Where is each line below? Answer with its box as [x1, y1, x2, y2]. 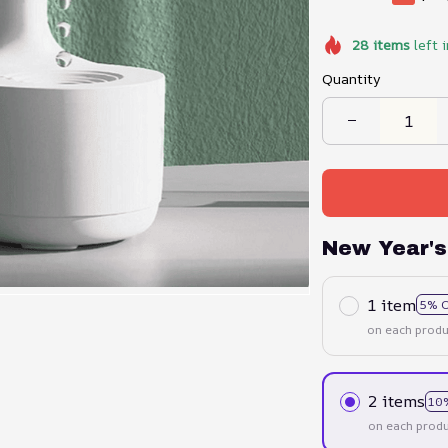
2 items [367, 390, 425, 413]
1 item [367, 293, 416, 316]
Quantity [322, 68, 381, 88]
